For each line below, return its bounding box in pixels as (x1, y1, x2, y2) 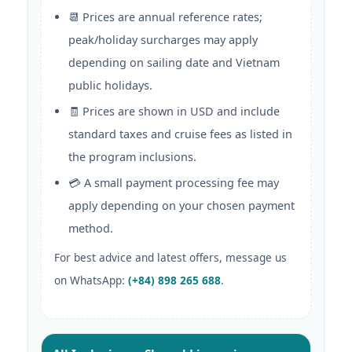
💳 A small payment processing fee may (68, 175, 279, 191)
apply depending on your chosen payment (68, 198, 295, 214)
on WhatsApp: (54, 273, 128, 288)
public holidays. (68, 78, 152, 93)
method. (68, 221, 113, 236)
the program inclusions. (68, 149, 196, 165)
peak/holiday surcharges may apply (68, 32, 258, 48)
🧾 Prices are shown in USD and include (68, 104, 280, 119)
